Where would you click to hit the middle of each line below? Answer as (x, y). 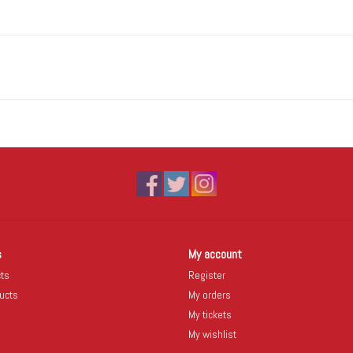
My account (215, 254)
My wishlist (212, 334)
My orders (210, 294)
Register (207, 275)
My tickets (210, 314)
